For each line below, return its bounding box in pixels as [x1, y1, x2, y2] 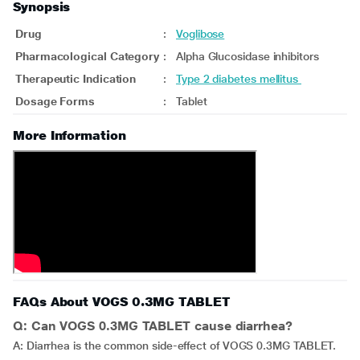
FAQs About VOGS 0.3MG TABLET [13, 294, 231, 309]
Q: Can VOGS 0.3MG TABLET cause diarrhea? [13, 318, 292, 333]
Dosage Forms [15, 95, 96, 108]
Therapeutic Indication [15, 72, 137, 85]
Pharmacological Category [15, 50, 160, 63]
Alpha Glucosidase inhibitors [176, 50, 319, 63]
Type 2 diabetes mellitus [176, 72, 301, 85]
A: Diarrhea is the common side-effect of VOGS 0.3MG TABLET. [13, 339, 337, 352]
